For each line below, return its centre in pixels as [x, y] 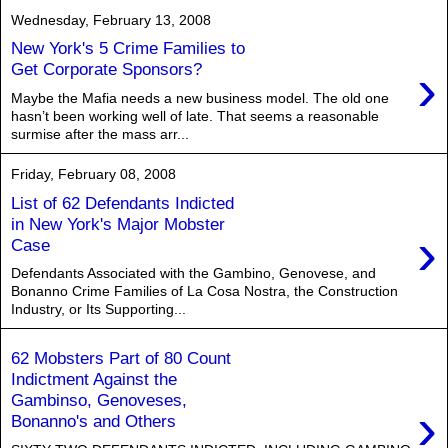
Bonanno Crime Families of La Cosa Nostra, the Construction [204, 291]
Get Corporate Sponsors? [106, 69]
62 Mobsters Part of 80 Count [121, 357]
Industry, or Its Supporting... [98, 309]
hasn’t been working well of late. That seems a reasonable [195, 116]
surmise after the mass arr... [100, 134]
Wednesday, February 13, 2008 [111, 19]
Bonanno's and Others [93, 420]
